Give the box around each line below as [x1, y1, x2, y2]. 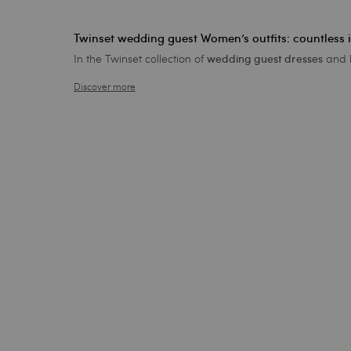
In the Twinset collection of [74, 50, 208, 66]
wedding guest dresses [207, 51, 324, 66]
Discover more [74, 79, 136, 92]
